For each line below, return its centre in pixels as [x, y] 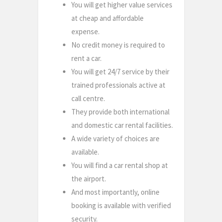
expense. [85, 32]
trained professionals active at [118, 85]
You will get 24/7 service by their [120, 72]
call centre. [88, 99]
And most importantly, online [115, 192]
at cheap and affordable [108, 18]
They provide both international [120, 112]
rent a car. [86, 58]
